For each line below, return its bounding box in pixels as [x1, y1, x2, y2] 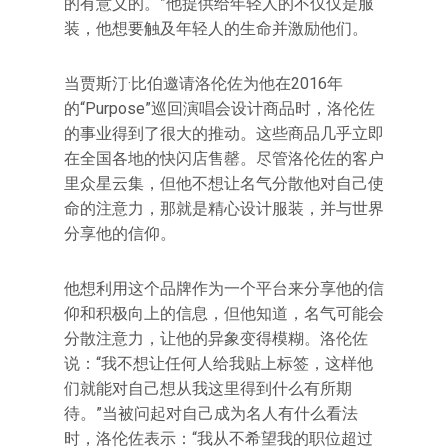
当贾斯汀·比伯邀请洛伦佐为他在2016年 [64, 74, 343, 93]
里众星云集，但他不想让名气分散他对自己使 [64, 174, 384, 193]
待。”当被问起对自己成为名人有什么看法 [64, 404, 358, 423]
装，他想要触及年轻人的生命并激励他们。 [64, 19, 368, 38]
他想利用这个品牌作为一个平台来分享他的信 [64, 279, 384, 298]
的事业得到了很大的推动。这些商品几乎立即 [64, 124, 384, 143]
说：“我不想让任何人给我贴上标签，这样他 [64, 354, 373, 373]
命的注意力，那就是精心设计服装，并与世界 [64, 199, 384, 218]
